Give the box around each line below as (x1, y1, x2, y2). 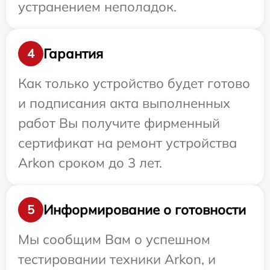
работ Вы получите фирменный (18, 115, 220, 132)
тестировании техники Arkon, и (18, 251, 216, 268)
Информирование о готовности (43, 201, 246, 218)
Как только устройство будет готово (18, 75, 250, 92)
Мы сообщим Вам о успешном (18, 231, 210, 248)
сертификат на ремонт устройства (18, 134, 237, 152)
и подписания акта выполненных (18, 95, 230, 112)
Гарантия (43, 45, 103, 62)
